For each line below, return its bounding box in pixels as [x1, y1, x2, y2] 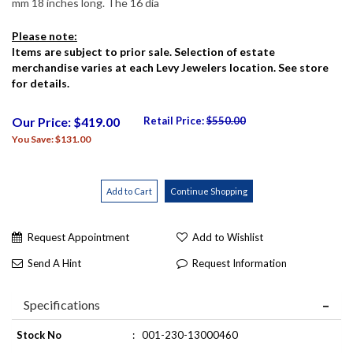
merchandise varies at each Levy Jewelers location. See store [12, 61, 329, 75]
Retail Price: [143, 114, 206, 128]
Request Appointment [28, 231, 129, 244]
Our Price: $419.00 [12, 114, 120, 130]
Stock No [17, 329, 61, 342]
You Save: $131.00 [12, 133, 91, 146]
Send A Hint [28, 257, 81, 270]
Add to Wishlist [192, 231, 263, 244]
